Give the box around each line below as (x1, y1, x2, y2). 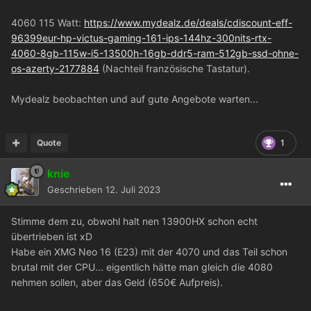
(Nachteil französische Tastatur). (99, 62, 250, 74)
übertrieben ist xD (11, 230, 92, 242)
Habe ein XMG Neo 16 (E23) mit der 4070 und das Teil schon (11, 245, 287, 258)
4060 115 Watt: (11, 16, 84, 28)
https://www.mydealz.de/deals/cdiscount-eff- (84, 16, 292, 28)
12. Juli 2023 (106, 183, 160, 195)
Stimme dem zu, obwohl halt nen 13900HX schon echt (11, 215, 258, 227)
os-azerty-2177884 (11, 62, 99, 74)
